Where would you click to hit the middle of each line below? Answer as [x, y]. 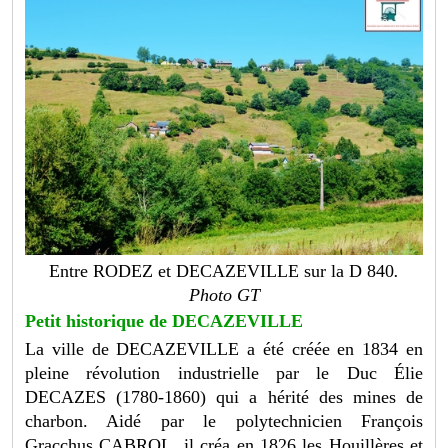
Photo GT [224, 295]
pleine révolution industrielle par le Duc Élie [224, 373]
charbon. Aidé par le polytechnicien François [224, 421]
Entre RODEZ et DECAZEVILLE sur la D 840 [221, 271]
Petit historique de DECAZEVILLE [164, 321]
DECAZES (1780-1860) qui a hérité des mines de [224, 397]
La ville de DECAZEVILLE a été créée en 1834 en [224, 349]
